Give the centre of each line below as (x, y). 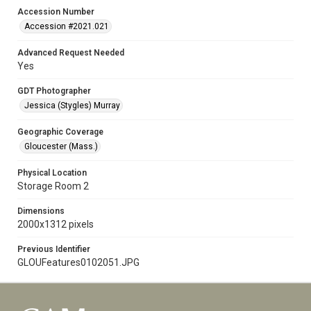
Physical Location (52, 173)
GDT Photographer (54, 91)
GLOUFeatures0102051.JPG (78, 262)
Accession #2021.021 (67, 26)
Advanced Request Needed (71, 53)
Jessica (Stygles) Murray (72, 106)
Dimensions (41, 211)
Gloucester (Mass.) (61, 146)
